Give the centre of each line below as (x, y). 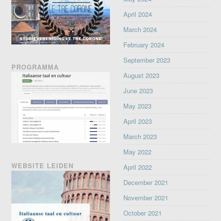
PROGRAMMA (35, 67)
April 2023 (138, 121)
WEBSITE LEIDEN (43, 165)
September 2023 (147, 60)
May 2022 (138, 152)
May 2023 (138, 106)
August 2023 (142, 75)
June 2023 (138, 91)
